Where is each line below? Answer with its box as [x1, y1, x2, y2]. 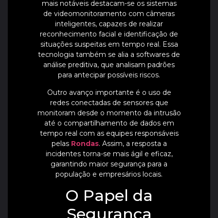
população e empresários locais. [55, 169, 163, 179]
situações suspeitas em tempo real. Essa [40, 40, 178, 49]
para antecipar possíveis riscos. [58, 71, 160, 80]
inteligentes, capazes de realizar [55, 19, 163, 29]
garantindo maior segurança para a [51, 159, 167, 168]
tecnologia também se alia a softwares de [38, 50, 180, 59]
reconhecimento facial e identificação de [40, 30, 178, 39]
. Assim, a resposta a [98, 139, 167, 148]
